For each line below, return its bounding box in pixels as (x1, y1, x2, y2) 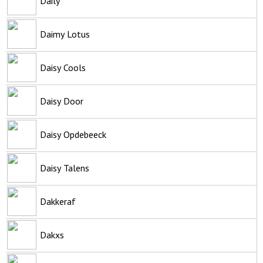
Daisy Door (40, 95, 83, 107)
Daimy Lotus (40, 28, 90, 40)
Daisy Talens (40, 161, 89, 174)
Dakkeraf (40, 195, 76, 207)
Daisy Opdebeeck (40, 128, 106, 140)
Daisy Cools (40, 61, 86, 73)
